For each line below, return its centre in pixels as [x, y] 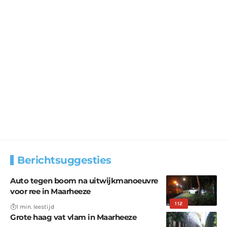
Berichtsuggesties [64, 160]
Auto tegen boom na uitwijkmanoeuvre [84, 181]
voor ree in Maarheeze [50, 192]
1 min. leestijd [35, 207]
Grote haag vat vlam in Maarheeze [73, 217]
